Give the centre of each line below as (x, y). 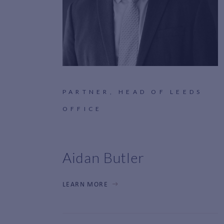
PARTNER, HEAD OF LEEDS (133, 91)
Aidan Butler (104, 157)
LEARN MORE (85, 184)
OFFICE (82, 108)
